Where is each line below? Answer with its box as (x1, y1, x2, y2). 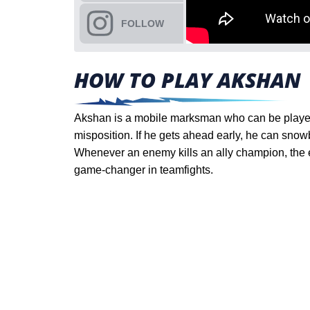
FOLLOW (121, 17, 164, 29)
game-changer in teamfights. (74, 164, 213, 176)
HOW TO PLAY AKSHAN (74, 66, 301, 94)
